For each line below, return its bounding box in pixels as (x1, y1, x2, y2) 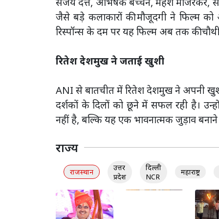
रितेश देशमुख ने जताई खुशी (56, 54, 164, 67)
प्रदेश (113, 172, 126, 181)
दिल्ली (146, 162, 161, 172)
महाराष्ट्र (181, 167, 200, 177)
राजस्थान (70, 167, 93, 177)
